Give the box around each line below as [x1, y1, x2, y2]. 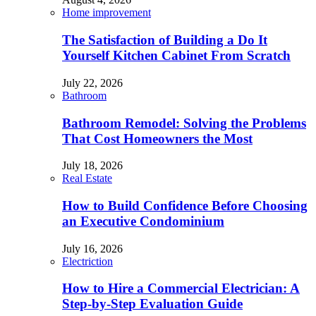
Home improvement [62, 6, 151, 19]
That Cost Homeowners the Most [62, 130, 253, 146]
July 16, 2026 [62, 242, 123, 255]
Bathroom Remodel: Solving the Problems [62, 115, 306, 130]
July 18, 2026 [62, 159, 123, 172]
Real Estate [62, 172, 112, 185]
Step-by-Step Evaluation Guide [62, 296, 243, 312]
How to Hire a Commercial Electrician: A [62, 281, 300, 296]
